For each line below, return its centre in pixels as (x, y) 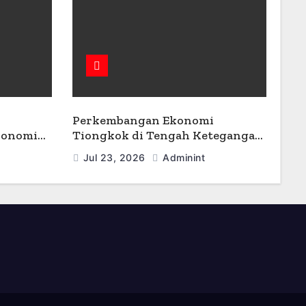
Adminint (182, 157)
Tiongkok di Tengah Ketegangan (167, 135)
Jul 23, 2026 (115, 157)
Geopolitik (103, 150)
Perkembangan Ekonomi (143, 120)
